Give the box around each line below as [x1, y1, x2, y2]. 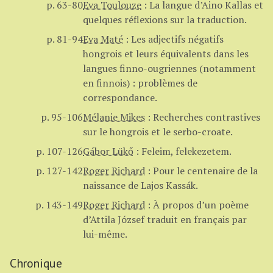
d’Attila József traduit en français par [83, 213, 247, 227]
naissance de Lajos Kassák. [83, 179, 198, 193]
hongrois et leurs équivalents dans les [83, 47, 249, 61]
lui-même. [83, 227, 127, 241]
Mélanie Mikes [83, 110, 145, 124]
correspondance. [83, 91, 157, 105]
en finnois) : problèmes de [83, 76, 197, 90]
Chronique [10, 255, 62, 272]
